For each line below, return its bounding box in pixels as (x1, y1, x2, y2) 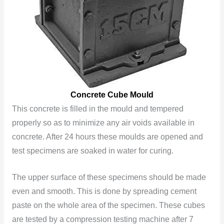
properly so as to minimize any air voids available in (11, 118, 194, 127)
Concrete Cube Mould (70, 90, 153, 99)
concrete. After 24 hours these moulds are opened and (11, 132, 203, 141)
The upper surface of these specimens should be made (11, 173, 206, 182)
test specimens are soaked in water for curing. (11, 146, 173, 155)
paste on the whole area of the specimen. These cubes (11, 201, 205, 210)
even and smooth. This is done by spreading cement (11, 187, 196, 196)
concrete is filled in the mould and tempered (29, 104, 183, 113)
